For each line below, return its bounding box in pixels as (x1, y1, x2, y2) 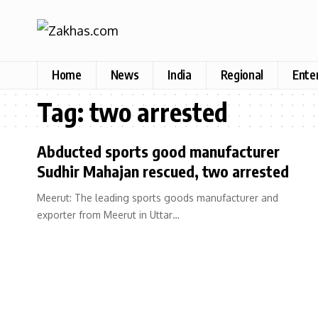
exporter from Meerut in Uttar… (37, 208, 180, 221)
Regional (220, 67, 263, 83)
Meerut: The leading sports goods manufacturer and (37, 191, 278, 204)
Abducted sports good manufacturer (37, 141, 280, 161)
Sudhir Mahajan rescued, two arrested (37, 160, 289, 181)
